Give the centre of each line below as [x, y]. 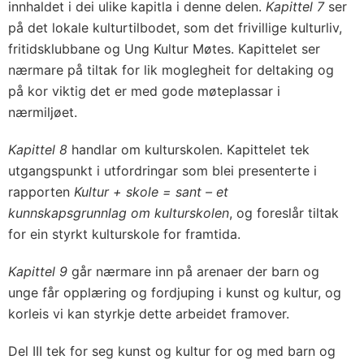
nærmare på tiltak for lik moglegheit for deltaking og [171, 70]
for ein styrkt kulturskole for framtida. [124, 234]
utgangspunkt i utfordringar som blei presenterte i [162, 171]
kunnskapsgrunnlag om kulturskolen [119, 213]
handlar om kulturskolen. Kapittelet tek [188, 150]
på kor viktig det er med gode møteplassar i [144, 91]
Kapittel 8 [38, 150]
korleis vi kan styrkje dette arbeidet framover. [149, 314]
